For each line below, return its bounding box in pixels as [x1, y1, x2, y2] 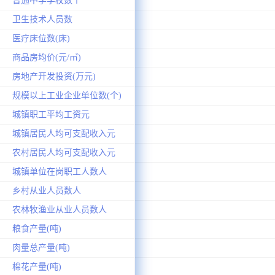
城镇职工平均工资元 [12, 109, 90, 119]
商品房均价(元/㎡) [12, 52, 81, 62]
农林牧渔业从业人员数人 [12, 204, 107, 214]
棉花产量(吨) [12, 261, 61, 271]
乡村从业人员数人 [12, 185, 81, 195]
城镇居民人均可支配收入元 [12, 128, 115, 138]
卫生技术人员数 [12, 14, 72, 24]
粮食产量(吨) [12, 223, 61, 233]
